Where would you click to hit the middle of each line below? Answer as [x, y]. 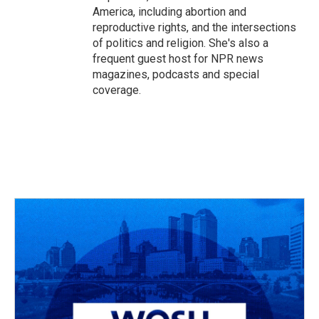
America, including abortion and [169, 12]
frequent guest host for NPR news [178, 59]
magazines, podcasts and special [176, 74]
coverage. [117, 90]
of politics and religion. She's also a [181, 43]
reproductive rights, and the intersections [194, 27]
